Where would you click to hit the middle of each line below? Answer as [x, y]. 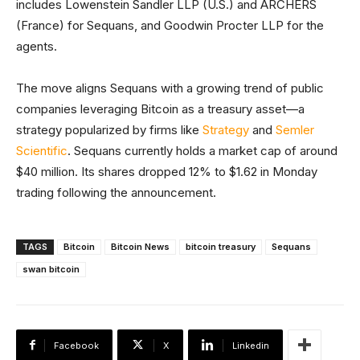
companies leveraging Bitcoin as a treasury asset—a [160, 108]
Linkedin [251, 345]
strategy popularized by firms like [109, 129]
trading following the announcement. [123, 192]
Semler [295, 129]
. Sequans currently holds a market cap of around [202, 150]
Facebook [76, 345]
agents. [40, 46]
